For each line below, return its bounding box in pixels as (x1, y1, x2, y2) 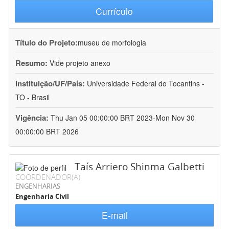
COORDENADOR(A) (15, 172, 80, 182)
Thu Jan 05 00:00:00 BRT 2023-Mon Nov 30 (51, 112, 195, 123)
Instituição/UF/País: (15, 78, 87, 89)
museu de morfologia (78, 37, 146, 48)
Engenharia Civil (15, 192, 69, 201)
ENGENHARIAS (15, 181, 60, 191)
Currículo (95, 5, 133, 18)
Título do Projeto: (15, 37, 78, 49)
